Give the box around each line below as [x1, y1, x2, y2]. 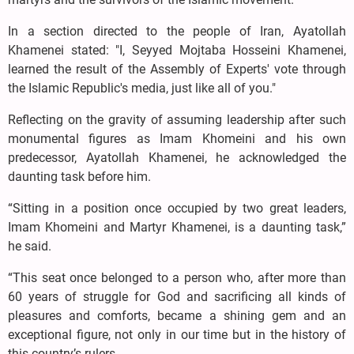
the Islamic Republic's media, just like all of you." [8, 80, 276, 96]
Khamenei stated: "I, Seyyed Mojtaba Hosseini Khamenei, [8, 42, 346, 58]
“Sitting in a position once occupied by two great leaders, [8, 200, 346, 216]
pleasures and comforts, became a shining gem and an [8, 307, 346, 323]
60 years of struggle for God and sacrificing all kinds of [8, 288, 346, 304]
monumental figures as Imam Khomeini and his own [8, 130, 346, 146]
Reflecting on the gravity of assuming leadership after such [8, 111, 346, 127]
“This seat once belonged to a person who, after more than [8, 269, 346, 285]
